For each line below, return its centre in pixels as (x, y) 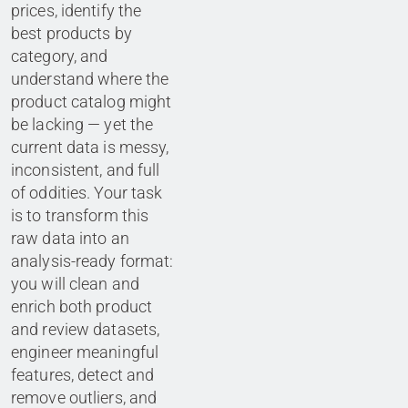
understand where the (90, 79)
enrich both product (82, 307)
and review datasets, (86, 330)
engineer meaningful (85, 352)
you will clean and (76, 284)
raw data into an (70, 239)
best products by (71, 34)
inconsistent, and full (86, 170)
